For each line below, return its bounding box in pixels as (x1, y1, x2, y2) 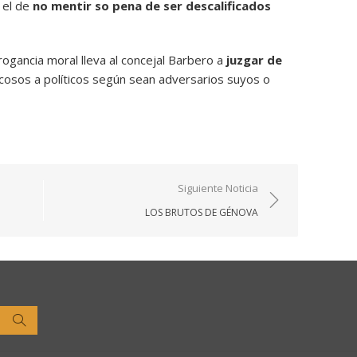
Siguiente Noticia (178, 181, 258, 195)
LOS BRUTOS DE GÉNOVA (145, 206, 258, 219)
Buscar (25, 312, 65, 327)
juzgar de (226, 52, 282, 68)
